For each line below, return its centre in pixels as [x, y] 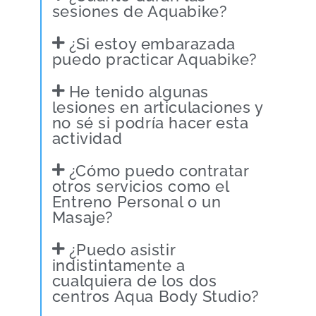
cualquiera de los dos [134, 281]
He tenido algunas [139, 92]
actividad [87, 138]
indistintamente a [119, 265]
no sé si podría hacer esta [150, 123]
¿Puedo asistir [122, 250]
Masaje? [83, 217]
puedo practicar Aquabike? [154, 59]
